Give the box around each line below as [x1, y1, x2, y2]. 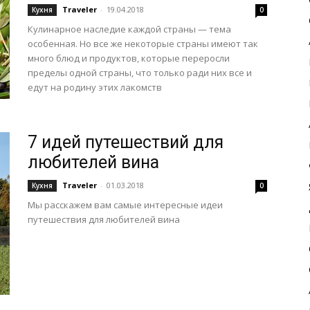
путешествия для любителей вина [28, 213, 180, 226]
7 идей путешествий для [28, 132, 224, 152]
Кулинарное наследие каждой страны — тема [28, 23, 231, 35]
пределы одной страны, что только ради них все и [28, 66, 252, 79]
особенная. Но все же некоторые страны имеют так [28, 37, 258, 50]
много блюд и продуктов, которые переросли [28, 52, 230, 64]
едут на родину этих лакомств [28, 81, 162, 93]
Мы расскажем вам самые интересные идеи [28, 199, 223, 211]
